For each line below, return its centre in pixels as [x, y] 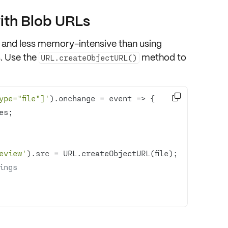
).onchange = [79, 98]
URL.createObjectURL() [89, 57]
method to [163, 57]
